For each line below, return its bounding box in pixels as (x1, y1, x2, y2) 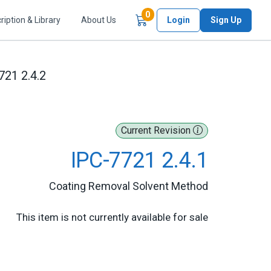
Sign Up (211, 15, 241, 25)
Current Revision (121, 125, 193, 136)
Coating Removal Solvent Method (49, 180, 208, 192)
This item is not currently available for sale (16, 211, 208, 223)
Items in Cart (149, 9, 201, 19)
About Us (81, 15, 116, 25)
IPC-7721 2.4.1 (70, 148, 208, 173)
